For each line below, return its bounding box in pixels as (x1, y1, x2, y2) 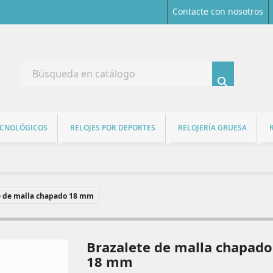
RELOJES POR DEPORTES (70, 122, 155, 133)
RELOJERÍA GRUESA (178, 122, 247, 133)
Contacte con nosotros (172, 5, 263, 17)
